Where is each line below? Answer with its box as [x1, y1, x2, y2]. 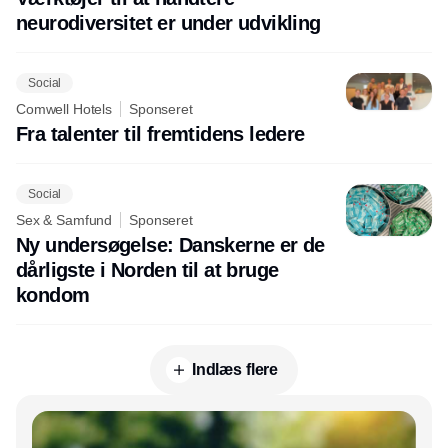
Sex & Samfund [16, 212, 113, 229]
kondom [16, 284, 90, 307]
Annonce [196, 403, 252, 420]
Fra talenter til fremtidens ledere [16, 123, 305, 146]
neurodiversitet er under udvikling [16, 12, 321, 35]
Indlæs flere [191, 361, 279, 379]
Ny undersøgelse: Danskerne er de [16, 234, 325, 257]
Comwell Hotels [16, 101, 113, 118]
